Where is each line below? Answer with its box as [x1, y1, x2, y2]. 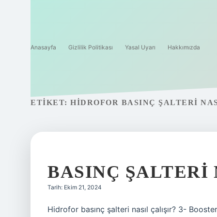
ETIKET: [31, 98, 70, 107]
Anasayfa [31, 44, 56, 51]
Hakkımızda [168, 44, 200, 51]
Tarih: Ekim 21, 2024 [47, 184, 102, 191]
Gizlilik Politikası [68, 44, 113, 51]
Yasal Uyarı [125, 44, 155, 51]
